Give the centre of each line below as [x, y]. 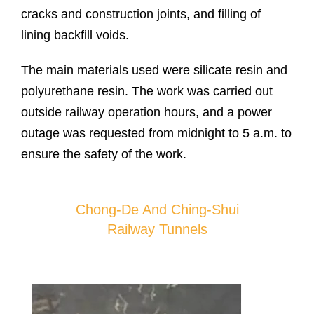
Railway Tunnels [157, 230]
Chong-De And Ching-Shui [157, 210]
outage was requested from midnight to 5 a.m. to [156, 134]
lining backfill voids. [75, 35]
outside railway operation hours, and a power [146, 112]
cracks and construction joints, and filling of [141, 14]
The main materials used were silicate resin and [154, 70]
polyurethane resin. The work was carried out [147, 91]
